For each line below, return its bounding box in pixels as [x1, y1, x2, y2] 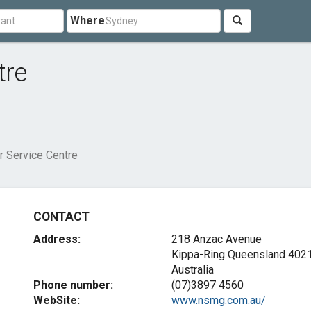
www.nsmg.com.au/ [171, 294, 266, 307]
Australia [171, 263, 214, 276]
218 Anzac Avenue [171, 233, 262, 246]
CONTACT [33, 210, 90, 224]
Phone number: [33, 278, 114, 292]
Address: [33, 233, 81, 246]
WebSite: [33, 294, 81, 307]
